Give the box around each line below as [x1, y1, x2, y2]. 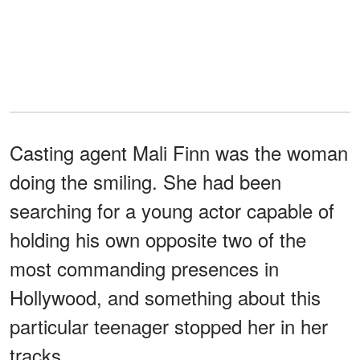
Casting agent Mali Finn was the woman [10, 138, 348, 167]
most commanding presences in [10, 254, 279, 283]
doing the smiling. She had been [10, 167, 281, 196]
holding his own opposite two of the [10, 225, 306, 254]
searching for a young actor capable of [10, 196, 334, 225]
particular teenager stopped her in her [10, 312, 328, 341]
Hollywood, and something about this [10, 283, 321, 312]
